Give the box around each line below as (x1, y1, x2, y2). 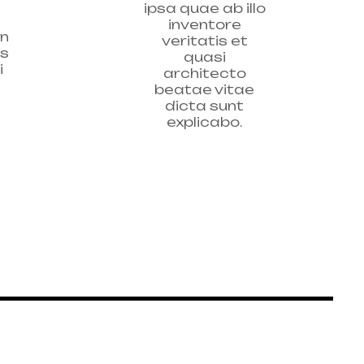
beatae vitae (154, 80, 254, 97)
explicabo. (167, 113, 242, 130)
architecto (162, 64, 246, 81)
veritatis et (161, 32, 248, 49)
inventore (167, 15, 241, 32)
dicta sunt (165, 97, 244, 114)
